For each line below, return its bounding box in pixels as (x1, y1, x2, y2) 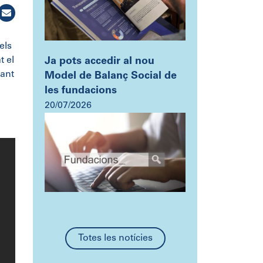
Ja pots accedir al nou (45, 56, 154, 68)
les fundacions (45, 86, 117, 97)
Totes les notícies (77, 234, 153, 244)
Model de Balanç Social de (45, 71, 177, 82)
